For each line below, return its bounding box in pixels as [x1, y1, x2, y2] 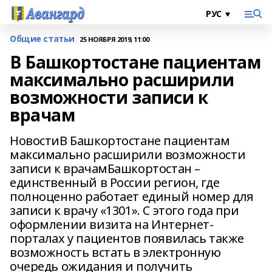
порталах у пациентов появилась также [10, 230, 244, 246]
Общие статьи [10, 33, 75, 44]
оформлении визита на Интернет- [10, 216, 214, 233]
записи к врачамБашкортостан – [10, 160, 200, 177]
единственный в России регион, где [10, 174, 220, 191]
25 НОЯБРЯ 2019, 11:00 [79, 34, 149, 44]
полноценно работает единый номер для [10, 188, 254, 205]
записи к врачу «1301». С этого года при [10, 202, 239, 219]
